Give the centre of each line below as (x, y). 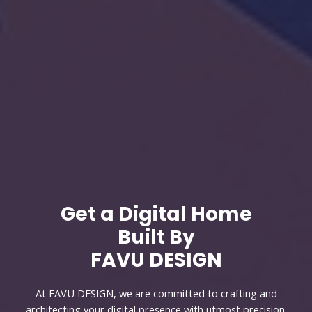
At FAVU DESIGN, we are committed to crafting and (156, 293)
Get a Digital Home (156, 214)
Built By (156, 237)
